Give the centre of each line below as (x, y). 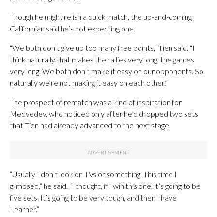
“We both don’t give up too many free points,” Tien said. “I (102, 48)
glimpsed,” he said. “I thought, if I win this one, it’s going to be (105, 186)
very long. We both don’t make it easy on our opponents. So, (107, 71)
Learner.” (24, 209)
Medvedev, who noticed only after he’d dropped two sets (104, 114)
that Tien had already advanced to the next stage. (90, 125)
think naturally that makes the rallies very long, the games (102, 59)
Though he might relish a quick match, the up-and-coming (101, 17)
